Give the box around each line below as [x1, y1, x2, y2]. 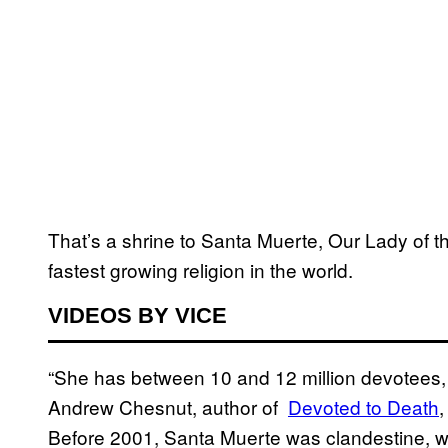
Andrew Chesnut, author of [48, 393, 288, 421]
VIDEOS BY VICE [48, 303, 227, 329]
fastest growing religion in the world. [48, 256, 353, 284]
